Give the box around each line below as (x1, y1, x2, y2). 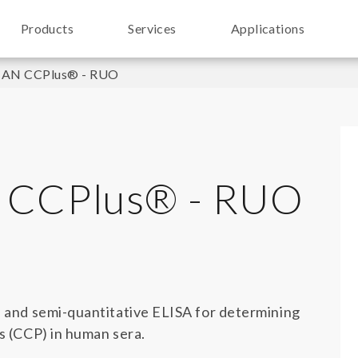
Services (128, 21, 177, 36)
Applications (230, 21, 305, 36)
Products (20, 21, 74, 36)
